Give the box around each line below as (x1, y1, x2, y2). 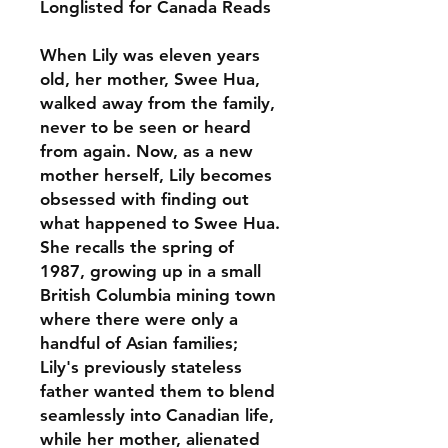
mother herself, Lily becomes (40, 165, 272, 186)
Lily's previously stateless (40, 357, 242, 378)
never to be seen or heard (40, 117, 251, 138)
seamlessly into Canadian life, (40, 405, 274, 426)
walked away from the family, (40, 93, 275, 114)
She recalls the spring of (40, 237, 234, 258)
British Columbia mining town (40, 285, 276, 306)
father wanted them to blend (40, 381, 275, 402)
